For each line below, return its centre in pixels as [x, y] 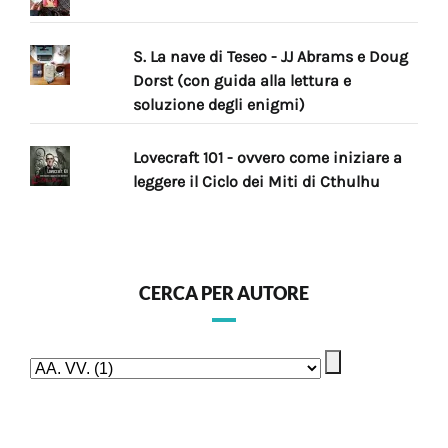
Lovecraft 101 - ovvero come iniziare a [268, 158]
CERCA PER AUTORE [224, 293]
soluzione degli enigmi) [219, 105]
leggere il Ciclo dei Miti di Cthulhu [257, 182]
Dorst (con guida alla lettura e [242, 81]
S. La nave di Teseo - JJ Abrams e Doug [271, 57]
